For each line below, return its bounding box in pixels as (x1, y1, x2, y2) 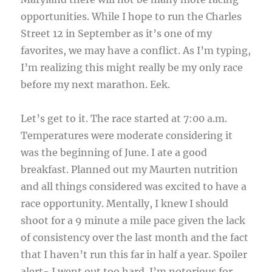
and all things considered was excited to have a (21, 180, 247, 193)
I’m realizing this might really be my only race (21, 61, 243, 74)
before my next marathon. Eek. (21, 78, 171, 91)
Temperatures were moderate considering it (21, 129, 233, 142)
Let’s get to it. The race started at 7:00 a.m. (21, 112, 228, 125)
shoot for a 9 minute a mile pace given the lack (21, 214, 246, 227)
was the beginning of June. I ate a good (21, 146, 208, 159)
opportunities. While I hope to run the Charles (21, 10, 242, 23)
